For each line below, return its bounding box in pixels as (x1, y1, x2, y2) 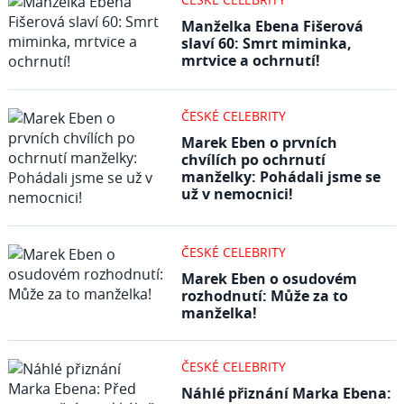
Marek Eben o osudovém (180, 269, 357, 289)
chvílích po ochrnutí (180, 150, 326, 170)
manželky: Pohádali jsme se (180, 167, 381, 187)
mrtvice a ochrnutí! (180, 50, 320, 70)
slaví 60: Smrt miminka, (180, 33, 352, 53)
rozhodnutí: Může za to (180, 286, 348, 306)
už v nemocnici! (180, 184, 293, 204)
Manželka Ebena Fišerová (180, 16, 363, 36)
